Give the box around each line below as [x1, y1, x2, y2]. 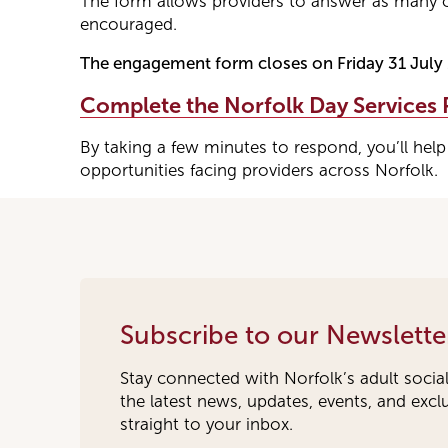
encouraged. [80, 15, 177, 35]
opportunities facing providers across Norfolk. [80, 161, 438, 181]
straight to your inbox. [120, 415, 293, 435]
